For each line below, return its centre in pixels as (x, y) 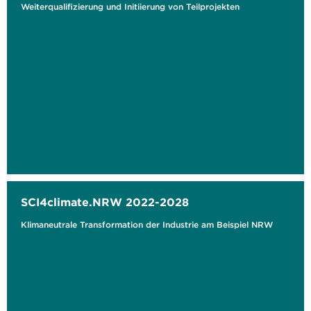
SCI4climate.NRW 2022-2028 (105, 202)
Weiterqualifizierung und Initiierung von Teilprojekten (130, 7)
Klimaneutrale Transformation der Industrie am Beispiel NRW (147, 225)
